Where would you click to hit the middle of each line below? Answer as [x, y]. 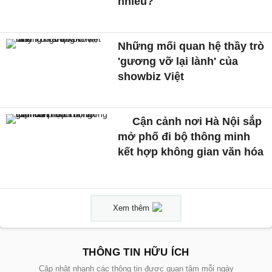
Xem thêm [131, 208]
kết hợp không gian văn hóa [191, 151]
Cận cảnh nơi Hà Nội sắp [196, 121]
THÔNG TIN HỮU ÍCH [136, 253]
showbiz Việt [151, 76]
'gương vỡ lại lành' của [178, 61]
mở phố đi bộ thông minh [184, 136]
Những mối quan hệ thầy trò [191, 46]
